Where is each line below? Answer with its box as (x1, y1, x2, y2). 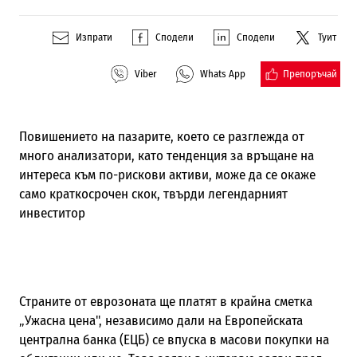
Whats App (200, 68, 246, 80)
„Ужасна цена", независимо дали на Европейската (18, 312, 303, 329)
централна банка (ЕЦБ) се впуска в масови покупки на (18, 331, 329, 348)
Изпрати (76, 31, 113, 44)
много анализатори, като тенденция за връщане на (18, 147, 314, 164)
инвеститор (18, 204, 85, 222)
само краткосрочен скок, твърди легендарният (18, 185, 288, 202)
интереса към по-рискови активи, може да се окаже (18, 166, 316, 183)
